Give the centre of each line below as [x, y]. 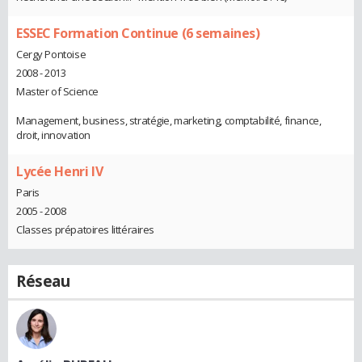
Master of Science [57, 92]
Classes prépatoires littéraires [85, 229]
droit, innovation [53, 135]
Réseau [43, 281]
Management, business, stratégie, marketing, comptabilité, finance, [169, 121]
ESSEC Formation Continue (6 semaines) [138, 34]
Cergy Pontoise [51, 55]
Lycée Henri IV [60, 172]
